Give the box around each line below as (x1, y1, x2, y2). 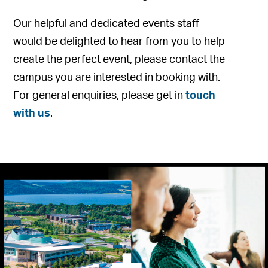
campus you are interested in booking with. (13, 72, 221, 83)
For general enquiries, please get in (13, 90, 186, 101)
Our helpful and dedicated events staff (13, 19, 200, 29)
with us (13, 108, 51, 119)
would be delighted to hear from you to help (13, 36, 226, 47)
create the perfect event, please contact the (13, 54, 226, 65)
